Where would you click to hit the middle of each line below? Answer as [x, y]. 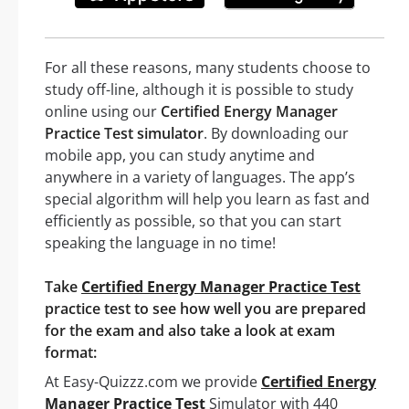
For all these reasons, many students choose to [208, 67]
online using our [103, 111]
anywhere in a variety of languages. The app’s [200, 177]
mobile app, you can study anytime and [180, 155]
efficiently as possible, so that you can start [193, 220]
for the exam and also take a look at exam [190, 330]
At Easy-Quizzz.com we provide [153, 381]
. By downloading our [276, 133]
